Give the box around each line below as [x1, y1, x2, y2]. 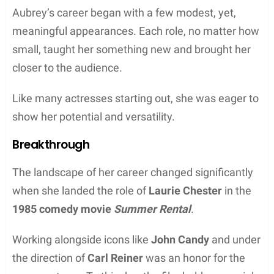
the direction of [12, 251, 87, 264]
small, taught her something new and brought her [12, 42, 251, 56]
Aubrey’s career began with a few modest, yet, [12, 6, 236, 19]
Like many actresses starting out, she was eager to [12, 91, 259, 105]
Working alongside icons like [12, 232, 151, 246]
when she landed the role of [12, 183, 149, 197]
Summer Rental [114, 202, 191, 215]
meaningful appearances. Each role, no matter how [12, 24, 259, 37]
